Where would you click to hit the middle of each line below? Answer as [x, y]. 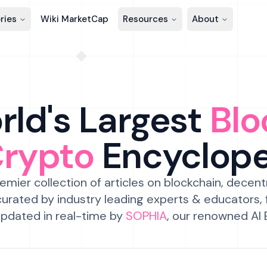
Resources [145, 19]
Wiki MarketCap [74, 19]
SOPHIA [146, 216]
